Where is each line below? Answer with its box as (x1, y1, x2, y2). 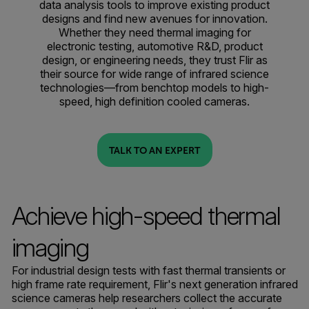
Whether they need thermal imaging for (58, 26, 251, 39)
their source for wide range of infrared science (40, 67, 269, 81)
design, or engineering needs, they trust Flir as (41, 53, 268, 67)
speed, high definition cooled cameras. (59, 94, 250, 108)
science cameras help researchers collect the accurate (11, 291, 282, 305)
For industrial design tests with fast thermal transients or (11, 263, 286, 277)
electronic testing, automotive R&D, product (46, 39, 263, 53)
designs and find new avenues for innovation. (41, 12, 268, 26)
